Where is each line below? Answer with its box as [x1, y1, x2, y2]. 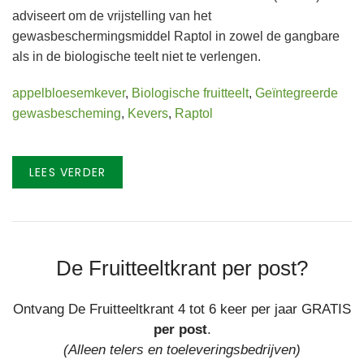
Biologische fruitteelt [132, 86, 249, 100]
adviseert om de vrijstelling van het [12, 9, 211, 23]
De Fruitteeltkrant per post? [56, 257, 308, 279]
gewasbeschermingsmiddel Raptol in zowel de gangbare [12, 29, 340, 43]
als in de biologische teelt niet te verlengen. [12, 50, 261, 63]
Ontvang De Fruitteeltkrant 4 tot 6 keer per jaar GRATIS [13, 301, 351, 317]
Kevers [128, 106, 168, 120]
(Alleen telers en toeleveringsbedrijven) [63, 342, 301, 357]
